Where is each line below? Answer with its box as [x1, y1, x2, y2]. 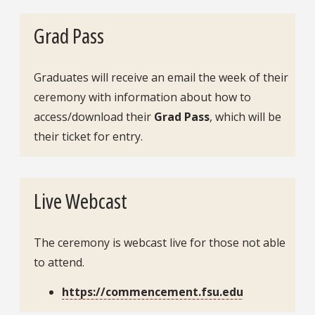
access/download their [34, 109, 154, 125]
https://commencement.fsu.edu [62, 283, 243, 300]
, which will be [210, 109, 281, 125]
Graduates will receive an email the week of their [34, 70, 288, 86]
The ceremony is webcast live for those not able [34, 234, 285, 250]
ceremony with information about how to [34, 89, 251, 105]
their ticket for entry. [34, 129, 143, 145]
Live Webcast [34, 186, 127, 214]
